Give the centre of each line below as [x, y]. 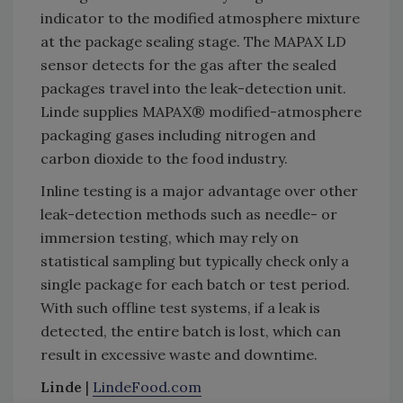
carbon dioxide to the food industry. [164, 158]
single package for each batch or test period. [195, 284]
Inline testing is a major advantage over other [199, 190]
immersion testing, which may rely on [170, 237]
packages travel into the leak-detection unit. [193, 88]
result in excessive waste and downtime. [179, 354]
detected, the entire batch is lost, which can [191, 331]
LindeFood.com [147, 386]
